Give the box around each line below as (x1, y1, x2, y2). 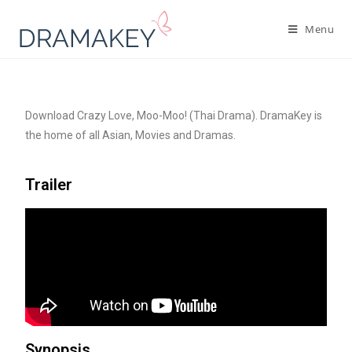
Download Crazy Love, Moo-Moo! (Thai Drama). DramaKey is (25, 109, 323, 122)
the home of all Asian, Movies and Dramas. (25, 129, 239, 141)
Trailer (25, 175, 73, 194)
